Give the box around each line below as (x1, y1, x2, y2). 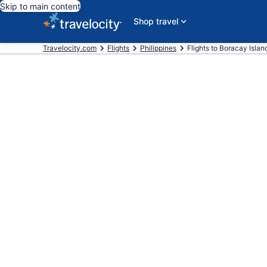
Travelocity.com (43, 44, 97, 52)
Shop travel (133, 16, 178, 26)
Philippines (140, 44, 176, 52)
